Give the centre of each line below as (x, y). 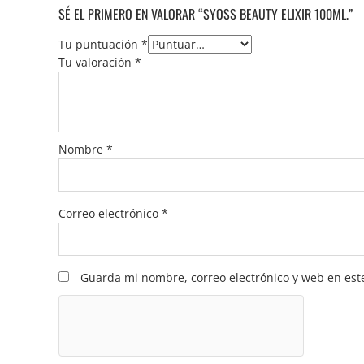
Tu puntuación (100, 44)
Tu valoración (97, 62)
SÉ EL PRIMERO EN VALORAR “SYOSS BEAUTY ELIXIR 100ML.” (206, 13)
